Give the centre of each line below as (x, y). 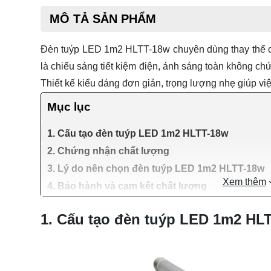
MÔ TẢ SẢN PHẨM (103, 18)
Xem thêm (244, 181)
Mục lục (69, 106)
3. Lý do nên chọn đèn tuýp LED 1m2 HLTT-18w (156, 168)
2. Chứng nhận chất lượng (108, 151)
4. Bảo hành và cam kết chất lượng (127, 186)
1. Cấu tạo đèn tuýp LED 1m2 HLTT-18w (138, 133)
